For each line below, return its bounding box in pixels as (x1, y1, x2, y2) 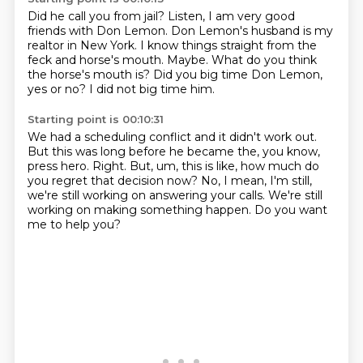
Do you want (254, 203, 327, 217)
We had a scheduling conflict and (27, 130, 219, 144)
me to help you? (27, 217, 121, 232)
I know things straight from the (139, 38, 317, 53)
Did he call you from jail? (27, 9, 168, 23)
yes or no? (27, 82, 89, 96)
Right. (92, 159, 130, 173)
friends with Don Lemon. (27, 23, 171, 38)
